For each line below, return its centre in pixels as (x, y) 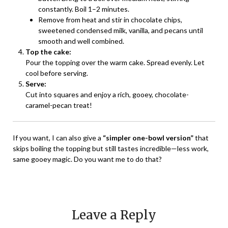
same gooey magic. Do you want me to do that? (87, 159)
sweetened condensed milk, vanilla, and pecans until (121, 30)
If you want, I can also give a (58, 137)
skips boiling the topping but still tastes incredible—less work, (111, 148)
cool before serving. (57, 73)
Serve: (36, 83)
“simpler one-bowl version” (148, 137)
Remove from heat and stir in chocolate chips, (110, 19)
